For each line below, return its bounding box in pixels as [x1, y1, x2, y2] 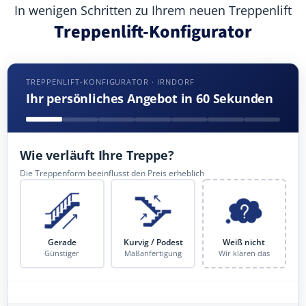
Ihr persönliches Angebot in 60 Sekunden [26, 90, 274, 107]
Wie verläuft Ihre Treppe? [20, 146, 174, 164]
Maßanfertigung [124, 249, 182, 259]
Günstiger [44, 249, 80, 259]
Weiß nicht [223, 236, 266, 248]
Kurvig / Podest [123, 236, 183, 248]
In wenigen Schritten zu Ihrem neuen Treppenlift [14, 2, 292, 18]
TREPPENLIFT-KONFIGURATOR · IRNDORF [26, 76, 195, 87]
